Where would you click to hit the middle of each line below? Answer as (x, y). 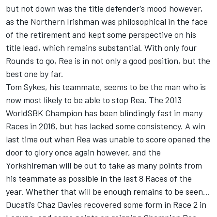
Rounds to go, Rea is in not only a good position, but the (108, 61)
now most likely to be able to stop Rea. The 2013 (94, 100)
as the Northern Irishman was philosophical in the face (107, 22)
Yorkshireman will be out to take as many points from (104, 165)
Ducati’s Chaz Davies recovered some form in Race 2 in (106, 205)
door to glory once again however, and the (83, 152)
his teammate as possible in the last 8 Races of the (99, 178)
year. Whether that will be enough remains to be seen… (108, 192)
